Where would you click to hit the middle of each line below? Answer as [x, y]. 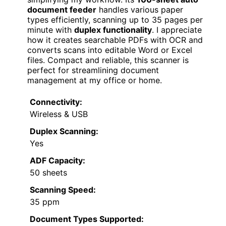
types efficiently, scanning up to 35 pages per [115, 20]
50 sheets [48, 173]
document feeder [62, 10]
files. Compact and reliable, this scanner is [108, 60]
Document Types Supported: [87, 219]
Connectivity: [56, 102]
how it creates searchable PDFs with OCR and [115, 40]
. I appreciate [177, 30]
